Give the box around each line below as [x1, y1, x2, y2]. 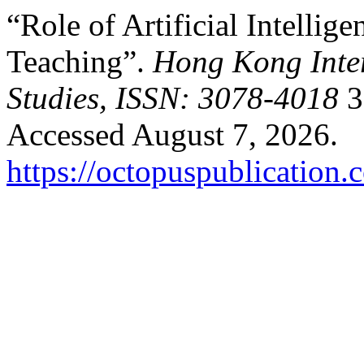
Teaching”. [6, 44, 153, 79]
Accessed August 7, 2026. [6, 117, 338, 152]
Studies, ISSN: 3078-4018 [6, 80, 339, 115]
